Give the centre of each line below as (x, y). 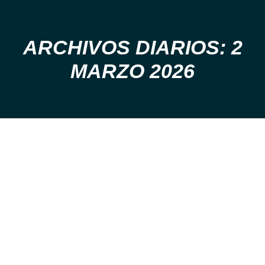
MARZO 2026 (132, 71)
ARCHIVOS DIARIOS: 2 (132, 47)
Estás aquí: (132, 59)
